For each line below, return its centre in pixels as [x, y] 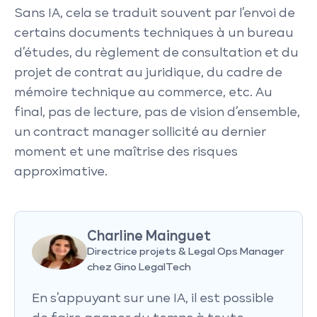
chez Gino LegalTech [139, 267]
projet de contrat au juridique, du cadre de [148, 73]
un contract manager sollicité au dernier [140, 132]
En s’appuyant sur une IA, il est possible [153, 299]
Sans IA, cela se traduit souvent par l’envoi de [155, 13]
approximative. [62, 172]
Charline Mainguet [149, 236]
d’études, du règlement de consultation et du [156, 53]
